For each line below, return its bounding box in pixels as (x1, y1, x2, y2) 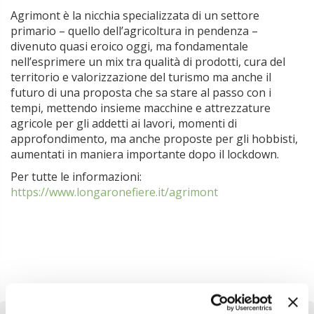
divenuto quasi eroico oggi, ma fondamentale (11, 39, 248, 54)
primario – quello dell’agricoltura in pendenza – (11, 23, 258, 39)
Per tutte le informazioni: (11, 169, 142, 184)
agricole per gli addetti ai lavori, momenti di (11, 116, 237, 131)
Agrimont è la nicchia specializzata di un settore (11, 8, 259, 23)
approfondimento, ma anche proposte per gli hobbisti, (11, 131, 298, 146)
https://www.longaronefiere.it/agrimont (11, 184, 218, 200)
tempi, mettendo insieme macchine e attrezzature (11, 100, 271, 116)
